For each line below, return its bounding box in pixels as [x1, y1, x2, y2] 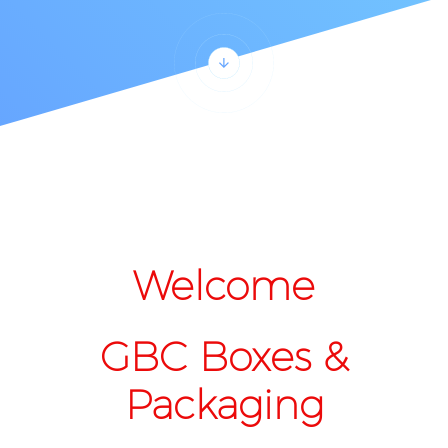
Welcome [133, 261, 315, 310]
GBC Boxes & [100, 332, 348, 381]
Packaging [124, 380, 324, 429]
